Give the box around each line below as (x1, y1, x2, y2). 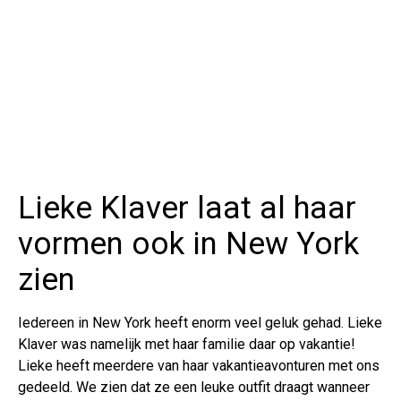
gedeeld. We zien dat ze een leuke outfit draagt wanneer (18, 379, 370, 397)
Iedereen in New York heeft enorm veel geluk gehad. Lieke (18, 314, 382, 332)
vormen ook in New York (18, 226, 359, 263)
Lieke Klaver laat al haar (18, 190, 356, 227)
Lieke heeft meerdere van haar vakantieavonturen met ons (18, 357, 380, 375)
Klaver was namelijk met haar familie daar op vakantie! (18, 336, 355, 354)
